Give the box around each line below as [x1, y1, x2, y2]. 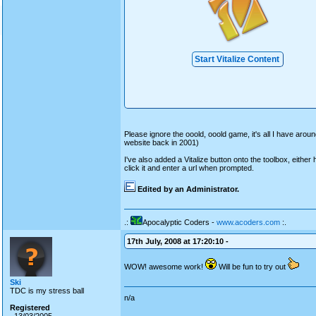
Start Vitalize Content [195, 54, 279, 64]
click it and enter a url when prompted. [124, 164, 254, 172]
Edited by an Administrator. [135, 185, 239, 193]
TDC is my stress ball [10, 286, 84, 295]
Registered [10, 303, 50, 312]
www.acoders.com [217, 218, 280, 226]
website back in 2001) [124, 138, 199, 147]
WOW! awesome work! [124, 262, 205, 271]
